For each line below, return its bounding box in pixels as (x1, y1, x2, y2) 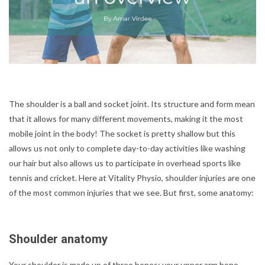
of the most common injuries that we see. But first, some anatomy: (9, 187, 254, 198)
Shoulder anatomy (9, 231, 108, 246)
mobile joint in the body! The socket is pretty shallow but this (9, 128, 235, 138)
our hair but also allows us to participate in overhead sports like (9, 157, 241, 168)
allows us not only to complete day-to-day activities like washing (9, 143, 245, 153)
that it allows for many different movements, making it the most (9, 113, 243, 124)
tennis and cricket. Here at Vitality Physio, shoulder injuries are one (9, 172, 256, 183)
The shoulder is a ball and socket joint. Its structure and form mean (9, 98, 255, 109)
